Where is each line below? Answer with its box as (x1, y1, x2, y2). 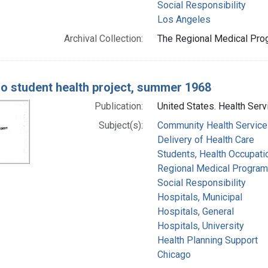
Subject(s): (98, 119, 143, 131)
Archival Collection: (63, 32, 143, 44)
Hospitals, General (157, 205, 234, 217)
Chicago (157, 248, 191, 260)
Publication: (94, 100, 143, 112)
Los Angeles (157, 13, 211, 25)
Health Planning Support (157, 234, 258, 246)
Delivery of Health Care (157, 133, 254, 145)
